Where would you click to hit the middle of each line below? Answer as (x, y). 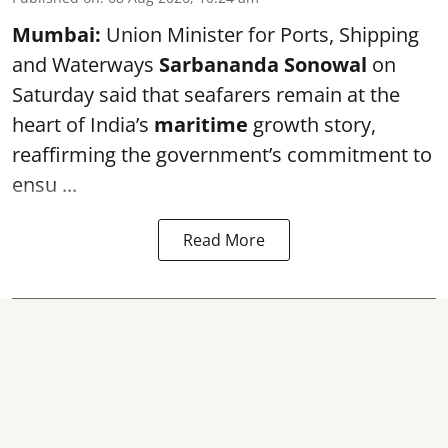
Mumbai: (56, 34)
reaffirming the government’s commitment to (222, 154)
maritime (201, 124)
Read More (224, 239)
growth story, (312, 124)
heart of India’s (83, 124)
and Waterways (85, 64)
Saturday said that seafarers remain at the (206, 94)
